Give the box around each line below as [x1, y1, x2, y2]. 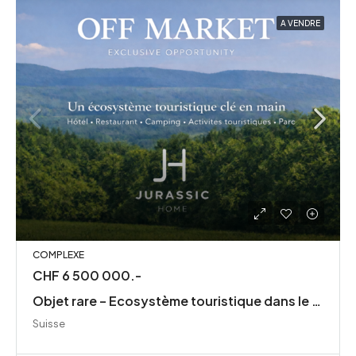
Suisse [33, 317, 65, 331]
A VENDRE [281, 18, 320, 29]
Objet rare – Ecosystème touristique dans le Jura [311, 292, 321, 310]
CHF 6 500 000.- [33, 267, 141, 284]
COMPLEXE [33, 249, 84, 261]
